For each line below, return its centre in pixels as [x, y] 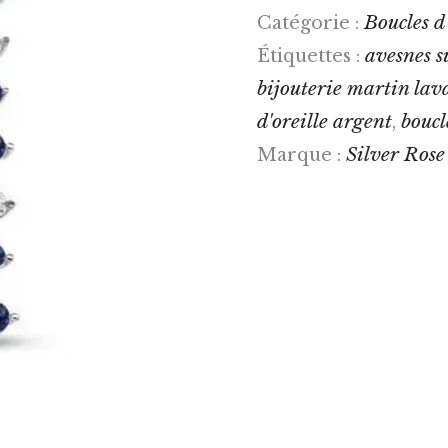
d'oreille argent [324, 120]
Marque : [301, 154]
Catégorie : [310, 22]
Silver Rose [395, 153]
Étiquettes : [310, 55]
